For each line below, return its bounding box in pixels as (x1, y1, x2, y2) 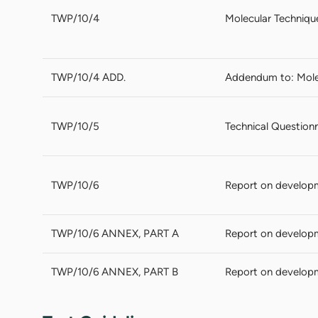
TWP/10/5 (51, 119, 99, 133)
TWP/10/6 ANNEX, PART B (51, 265, 178, 278)
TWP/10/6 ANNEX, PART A (51, 226, 179, 240)
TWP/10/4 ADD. (51, 70, 126, 84)
